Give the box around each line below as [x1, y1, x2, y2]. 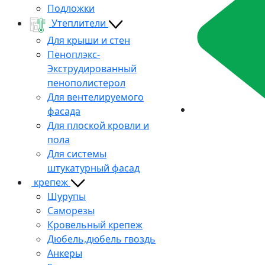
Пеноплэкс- [47, 47, 100, 61]
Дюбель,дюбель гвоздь [47, 232, 156, 245]
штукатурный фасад [47, 161, 140, 174]
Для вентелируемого [47, 90, 144, 104]
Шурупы [47, 189, 86, 203]
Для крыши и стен [47, 33, 130, 47]
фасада [47, 104, 80, 118]
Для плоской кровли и [47, 118, 149, 132]
